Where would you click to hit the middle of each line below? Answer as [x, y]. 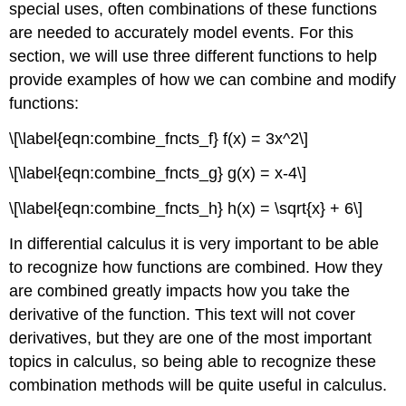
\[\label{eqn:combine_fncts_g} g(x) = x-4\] [158, 174]
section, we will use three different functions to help [193, 56]
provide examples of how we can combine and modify [203, 79]
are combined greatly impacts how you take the [180, 290]
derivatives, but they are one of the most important [191, 338]
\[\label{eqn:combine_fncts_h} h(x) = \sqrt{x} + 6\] [186, 209]
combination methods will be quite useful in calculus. [198, 385]
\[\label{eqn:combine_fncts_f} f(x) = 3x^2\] [159, 138]
